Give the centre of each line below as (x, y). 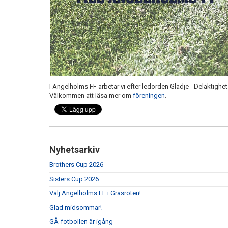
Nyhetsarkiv (75, 149)
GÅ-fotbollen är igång (81, 221)
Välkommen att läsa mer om (91, 95)
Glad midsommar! (76, 207)
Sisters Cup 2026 (74, 179)
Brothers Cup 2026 (76, 164)
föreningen (149, 95)
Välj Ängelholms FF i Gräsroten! (95, 193)
